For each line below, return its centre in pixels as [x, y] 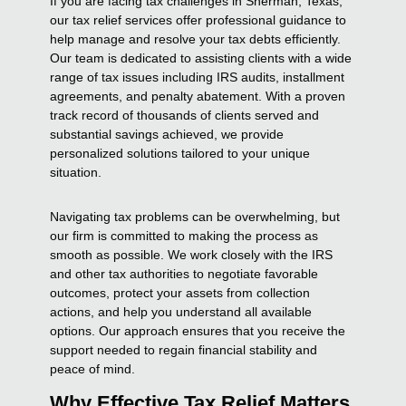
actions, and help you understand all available [181, 311]
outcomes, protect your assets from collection [180, 292]
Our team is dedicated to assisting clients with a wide [201, 58]
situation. [76, 172]
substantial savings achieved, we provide [167, 134]
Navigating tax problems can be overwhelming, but [195, 216]
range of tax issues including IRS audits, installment [198, 77]
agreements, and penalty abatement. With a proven [198, 96]
